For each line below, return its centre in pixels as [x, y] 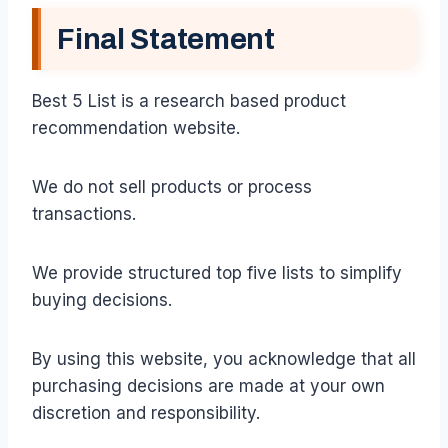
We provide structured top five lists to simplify [217, 272]
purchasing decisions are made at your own [208, 385]
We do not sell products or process [172, 186]
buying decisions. [102, 299]
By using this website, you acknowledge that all [224, 358]
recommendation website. [136, 127]
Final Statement [166, 39]
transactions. [84, 213]
